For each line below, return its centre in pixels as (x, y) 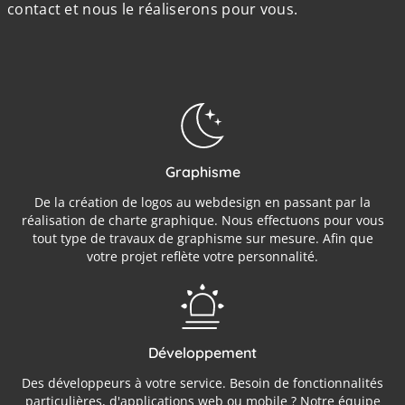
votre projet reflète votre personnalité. (202, 257)
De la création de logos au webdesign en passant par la (202, 202)
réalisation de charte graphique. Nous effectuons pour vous (202, 221)
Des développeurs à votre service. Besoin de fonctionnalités (202, 383)
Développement (202, 353)
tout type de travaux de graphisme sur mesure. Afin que (202, 239)
